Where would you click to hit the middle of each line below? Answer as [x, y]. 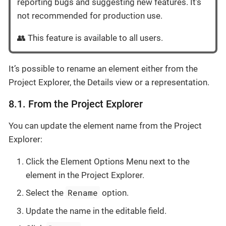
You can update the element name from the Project [105, 125]
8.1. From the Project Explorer [76, 104]
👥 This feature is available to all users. [90, 38]
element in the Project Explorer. [85, 175]
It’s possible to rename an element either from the [103, 68]
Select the [46, 193]
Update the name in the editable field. [96, 211]
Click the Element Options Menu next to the [108, 161]
